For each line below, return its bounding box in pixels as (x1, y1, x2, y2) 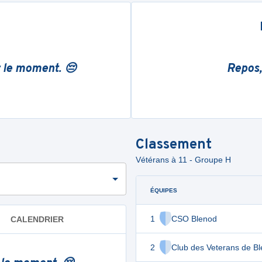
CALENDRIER (11, 214, 64, 224)
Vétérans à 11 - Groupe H (136, 155, 231, 164)
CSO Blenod (171, 214, 217, 223)
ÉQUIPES (150, 187, 177, 194)
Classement (136, 136, 212, 154)
